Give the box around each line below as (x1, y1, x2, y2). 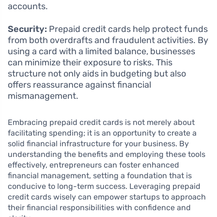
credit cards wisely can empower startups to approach (8, 192, 206, 202)
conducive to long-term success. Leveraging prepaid (8, 182, 201, 191)
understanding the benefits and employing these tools (8, 150, 205, 159)
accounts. (8, 1, 48, 12)
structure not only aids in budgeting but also (8, 68, 186, 79)
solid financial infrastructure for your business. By (8, 139, 189, 149)
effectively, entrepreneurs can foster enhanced (8, 160, 179, 170)
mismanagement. (8, 91, 78, 102)
